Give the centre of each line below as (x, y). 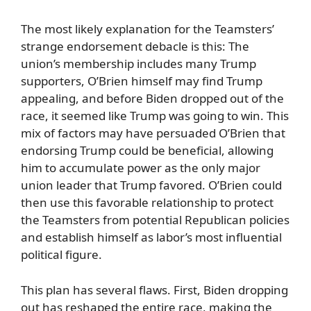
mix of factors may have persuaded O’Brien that (153, 133)
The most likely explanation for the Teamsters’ (148, 29)
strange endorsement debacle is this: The (135, 46)
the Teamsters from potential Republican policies (155, 220)
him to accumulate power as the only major (141, 168)
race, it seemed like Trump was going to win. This (155, 116)
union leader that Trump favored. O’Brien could (151, 185)
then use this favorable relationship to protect (147, 202)
